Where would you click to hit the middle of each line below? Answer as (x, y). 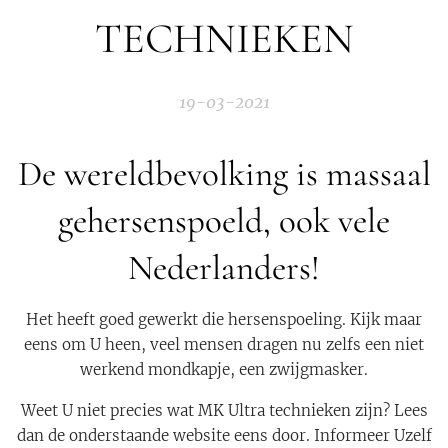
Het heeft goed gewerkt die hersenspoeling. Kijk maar (224, 319)
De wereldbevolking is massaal (224, 174)
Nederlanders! (224, 268)
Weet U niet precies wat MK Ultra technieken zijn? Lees (224, 410)
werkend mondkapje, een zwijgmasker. (224, 369)
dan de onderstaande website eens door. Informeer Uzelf (224, 435)
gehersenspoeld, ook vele (224, 221)
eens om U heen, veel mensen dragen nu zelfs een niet (224, 344)
